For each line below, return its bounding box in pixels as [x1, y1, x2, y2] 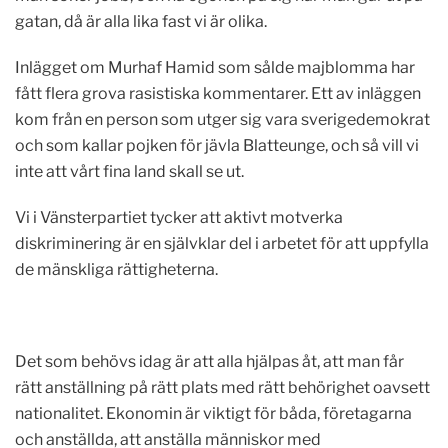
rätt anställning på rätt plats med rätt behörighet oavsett [15, 378, 430, 397]
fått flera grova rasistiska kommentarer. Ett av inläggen [15, 84, 421, 103]
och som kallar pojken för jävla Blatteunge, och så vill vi [15, 136, 419, 155]
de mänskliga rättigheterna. [15, 260, 218, 279]
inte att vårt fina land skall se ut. [15, 162, 244, 181]
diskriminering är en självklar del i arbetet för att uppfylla [15, 234, 429, 253]
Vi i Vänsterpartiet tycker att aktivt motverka [15, 208, 343, 227]
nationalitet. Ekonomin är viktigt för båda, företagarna [15, 404, 412, 423]
